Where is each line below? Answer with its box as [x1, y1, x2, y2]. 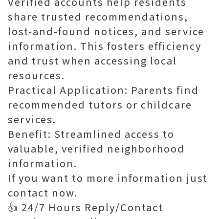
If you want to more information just [8, 171, 208, 185]
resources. [8, 68, 65, 82]
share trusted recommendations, [8, 9, 188, 23]
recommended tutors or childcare [8, 97, 192, 111]
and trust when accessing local [8, 53, 177, 67]
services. [8, 112, 56, 126]
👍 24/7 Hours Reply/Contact [8, 200, 163, 214]
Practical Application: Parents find [8, 83, 199, 97]
